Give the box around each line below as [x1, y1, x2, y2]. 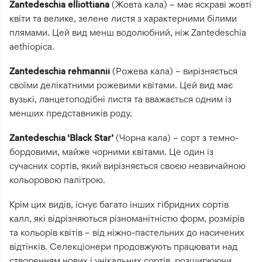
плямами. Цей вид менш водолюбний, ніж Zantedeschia [9, 26, 246, 38]
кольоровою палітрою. [9, 174, 105, 185]
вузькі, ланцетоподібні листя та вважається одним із [9, 93, 232, 105]
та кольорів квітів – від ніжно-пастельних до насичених [9, 226, 244, 238]
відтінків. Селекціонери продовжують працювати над [9, 240, 237, 252]
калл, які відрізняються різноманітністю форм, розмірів [9, 212, 244, 224]
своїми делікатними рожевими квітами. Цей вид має [9, 79, 233, 91]
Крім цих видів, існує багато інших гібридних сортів [9, 198, 229, 210]
